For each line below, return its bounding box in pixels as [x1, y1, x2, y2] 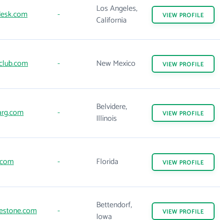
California [96, 14, 127, 27]
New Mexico [96, 57, 136, 70]
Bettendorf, [96, 198, 132, 212]
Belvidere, [96, 100, 127, 113]
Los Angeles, [96, 2, 137, 15]
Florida [96, 155, 118, 168]
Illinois [96, 112, 117, 125]
